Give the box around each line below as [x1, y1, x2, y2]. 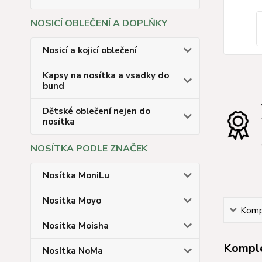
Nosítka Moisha [43, 220, 109, 232]
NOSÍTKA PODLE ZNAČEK [30, 142, 147, 155]
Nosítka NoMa [43, 245, 103, 257]
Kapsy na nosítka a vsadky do [43, 70, 169, 81]
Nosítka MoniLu [43, 170, 109, 181]
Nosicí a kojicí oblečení [43, 44, 137, 56]
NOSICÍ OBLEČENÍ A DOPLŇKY [30, 17, 167, 30]
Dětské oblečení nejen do [43, 105, 150, 117]
